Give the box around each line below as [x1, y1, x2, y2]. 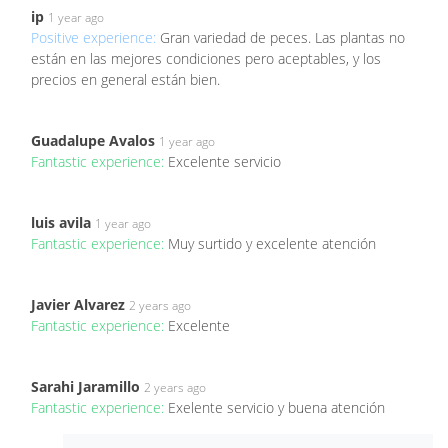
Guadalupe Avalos [31, 130, 155, 150]
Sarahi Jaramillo [31, 376, 140, 396]
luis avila [31, 212, 91, 232]
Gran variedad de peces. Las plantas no [160, 27, 405, 47]
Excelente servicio [168, 151, 281, 171]
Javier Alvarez [31, 294, 125, 314]
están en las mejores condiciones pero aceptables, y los [31, 48, 381, 68]
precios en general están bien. [31, 69, 220, 89]
